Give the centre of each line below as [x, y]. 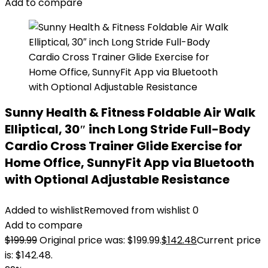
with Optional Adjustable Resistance [117, 179]
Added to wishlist [44, 210]
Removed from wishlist [137, 210]
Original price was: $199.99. [100, 240]
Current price [229, 240]
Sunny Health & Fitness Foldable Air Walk [130, 112]
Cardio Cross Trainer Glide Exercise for [124, 146]
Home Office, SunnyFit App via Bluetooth [130, 163]
